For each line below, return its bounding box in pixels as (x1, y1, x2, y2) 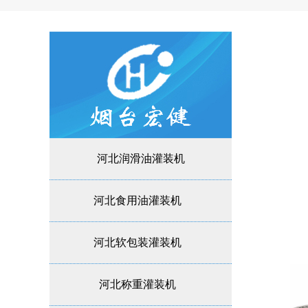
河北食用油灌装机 (93, 195, 181, 206)
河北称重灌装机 (98, 278, 176, 290)
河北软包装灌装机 (93, 236, 181, 248)
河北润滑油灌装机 (96, 153, 185, 164)
